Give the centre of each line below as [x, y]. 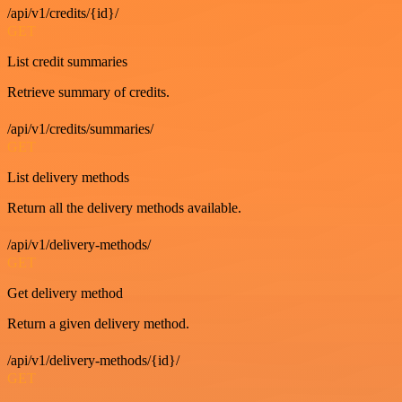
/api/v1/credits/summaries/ [80, 129]
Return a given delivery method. [98, 323]
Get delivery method [65, 293]
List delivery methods [68, 177]
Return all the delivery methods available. [124, 208]
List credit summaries [67, 61]
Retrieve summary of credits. [88, 92]
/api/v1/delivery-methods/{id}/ [93, 360]
